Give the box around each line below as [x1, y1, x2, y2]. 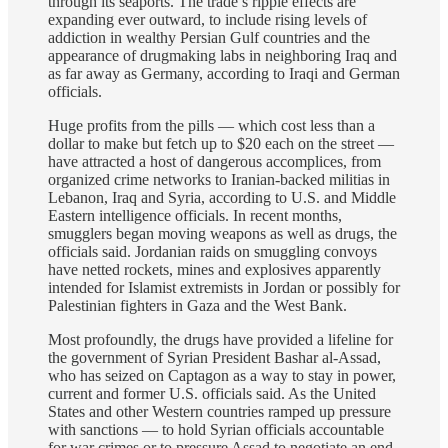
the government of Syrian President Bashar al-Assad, [48, 349, 381, 367]
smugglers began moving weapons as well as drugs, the [48, 225, 397, 243]
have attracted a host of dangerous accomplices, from [48, 153, 381, 171]
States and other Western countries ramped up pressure [48, 403, 391, 421]
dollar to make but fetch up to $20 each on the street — [48, 135, 394, 153]
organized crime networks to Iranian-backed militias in [48, 171, 390, 189]
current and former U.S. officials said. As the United [48, 385, 376, 403]
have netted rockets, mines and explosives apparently [48, 261, 381, 279]
